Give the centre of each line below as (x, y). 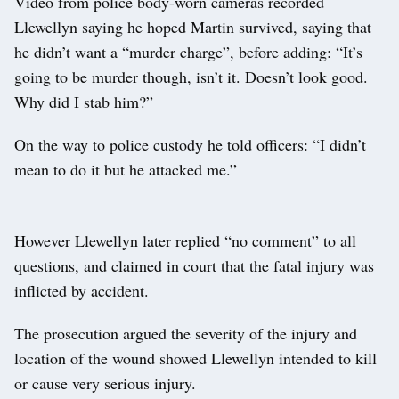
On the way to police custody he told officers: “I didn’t (190, 144)
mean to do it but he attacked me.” (126, 169)
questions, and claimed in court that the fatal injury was (194, 265)
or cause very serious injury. (105, 383)
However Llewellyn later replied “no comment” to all (185, 240)
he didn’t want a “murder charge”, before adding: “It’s (188, 51)
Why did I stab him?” (84, 101)
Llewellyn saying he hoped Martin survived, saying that (193, 26)
